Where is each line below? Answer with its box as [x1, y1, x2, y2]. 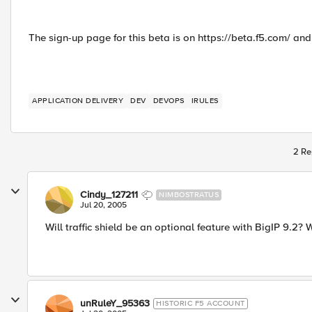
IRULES [191, 96, 219, 105]
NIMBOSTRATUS [159, 190, 219, 199]
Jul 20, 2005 [80, 200, 127, 210]
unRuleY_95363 [80, 297, 150, 309]
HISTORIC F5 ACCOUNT [156, 299, 245, 308]
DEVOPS [153, 96, 185, 105]
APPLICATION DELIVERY [32, 96, 123, 105]
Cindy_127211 [80, 189, 138, 201]
